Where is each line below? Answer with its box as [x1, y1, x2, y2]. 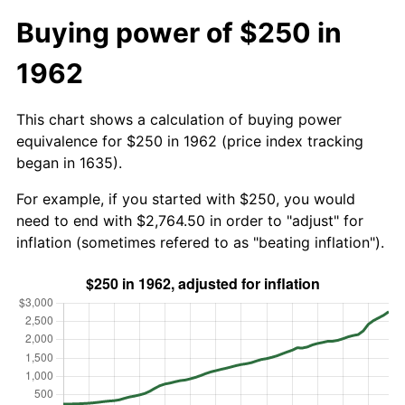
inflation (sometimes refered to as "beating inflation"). [16, 232, 384, 251]
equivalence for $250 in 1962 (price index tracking [16, 131, 363, 150]
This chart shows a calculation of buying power [16, 109, 342, 128]
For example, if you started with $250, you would [16, 189, 355, 208]
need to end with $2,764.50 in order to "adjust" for [16, 211, 363, 230]
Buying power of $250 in [16, 15, 342, 49]
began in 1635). [16, 153, 122, 172]
